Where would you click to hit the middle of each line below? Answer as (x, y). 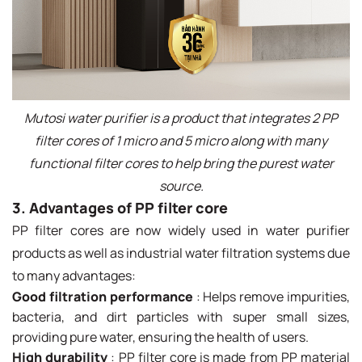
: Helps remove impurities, (271, 296)
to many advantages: (74, 275)
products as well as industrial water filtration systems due (181, 253)
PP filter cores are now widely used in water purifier (181, 230)
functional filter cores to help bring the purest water (181, 163)
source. (181, 185)
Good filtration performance (103, 296)
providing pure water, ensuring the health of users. (160, 337)
